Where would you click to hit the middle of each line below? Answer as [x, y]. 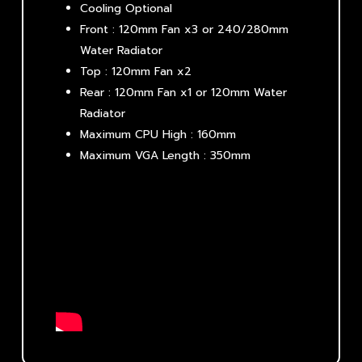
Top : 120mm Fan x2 [136, 72]
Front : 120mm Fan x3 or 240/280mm [185, 30]
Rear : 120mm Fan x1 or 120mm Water [184, 93]
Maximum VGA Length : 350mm [166, 156]
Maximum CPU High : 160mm [158, 135]
